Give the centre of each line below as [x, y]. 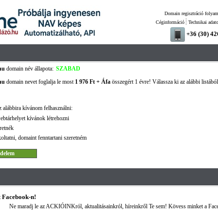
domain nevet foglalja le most [40, 82]
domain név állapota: [29, 69]
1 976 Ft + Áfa [92, 82]
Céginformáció [170, 22]
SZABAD [68, 69]
